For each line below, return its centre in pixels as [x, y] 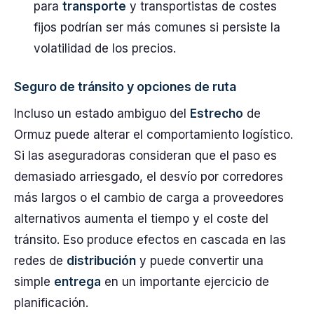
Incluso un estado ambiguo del [102, 114]
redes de [40, 261]
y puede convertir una [200, 261]
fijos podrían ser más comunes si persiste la [157, 27]
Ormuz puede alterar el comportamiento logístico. [153, 135]
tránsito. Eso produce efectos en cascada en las [150, 240]
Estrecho [217, 114]
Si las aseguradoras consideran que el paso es [145, 156]
